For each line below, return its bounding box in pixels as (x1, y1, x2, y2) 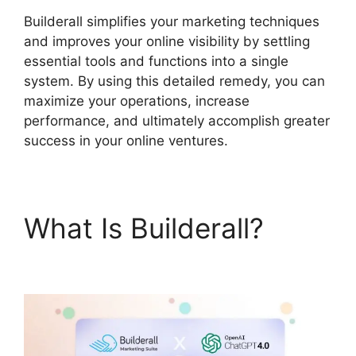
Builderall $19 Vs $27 (24, 244, 296, 278)
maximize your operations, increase (24, 92, 250, 109)
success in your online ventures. (24, 132, 228, 149)
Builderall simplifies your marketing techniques (24, 13, 319, 29)
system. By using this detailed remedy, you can (24, 72, 325, 89)
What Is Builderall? (24, 211, 264, 245)
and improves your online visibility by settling (24, 33, 310, 49)
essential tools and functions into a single (24, 52, 288, 69)
